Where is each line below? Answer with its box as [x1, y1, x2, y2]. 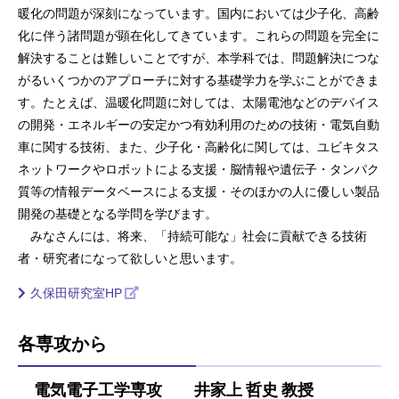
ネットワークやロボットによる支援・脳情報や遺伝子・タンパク [18, 161, 379, 176]
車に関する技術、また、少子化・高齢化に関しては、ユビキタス [18, 139, 379, 154]
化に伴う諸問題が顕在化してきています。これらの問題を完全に [18, 28, 379, 43]
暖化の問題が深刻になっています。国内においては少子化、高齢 [18, 5, 379, 20]
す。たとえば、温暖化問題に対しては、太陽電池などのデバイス [18, 94, 379, 110]
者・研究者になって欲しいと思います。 [18, 250, 242, 265]
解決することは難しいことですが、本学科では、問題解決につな [18, 50, 379, 65]
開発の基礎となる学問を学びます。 [18, 206, 217, 221]
